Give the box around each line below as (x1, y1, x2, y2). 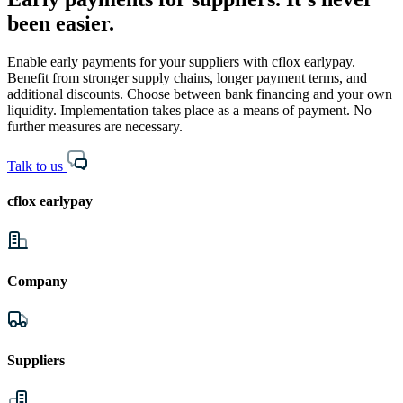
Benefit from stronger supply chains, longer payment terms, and (7, 70, 367, 85)
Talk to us (7, 158, 63, 174)
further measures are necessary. (7, 119, 183, 134)
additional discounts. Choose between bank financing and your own (7, 86, 392, 102)
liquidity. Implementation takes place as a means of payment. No (7, 103, 372, 118)
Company (7, 273, 67, 289)
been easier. (7, 12, 114, 36)
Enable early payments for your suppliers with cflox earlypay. (7, 54, 355, 69)
